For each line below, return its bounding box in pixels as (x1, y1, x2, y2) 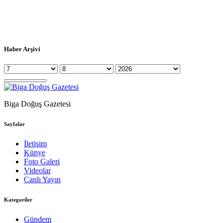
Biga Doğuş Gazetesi (4, 100, 71, 109)
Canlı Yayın (24, 175, 61, 184)
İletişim (24, 139, 47, 148)
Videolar (24, 166, 51, 175)
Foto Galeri (24, 157, 60, 166)
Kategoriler (4, 197, 32, 203)
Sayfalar (4, 121, 25, 127)
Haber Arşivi (4, 45, 40, 53)
